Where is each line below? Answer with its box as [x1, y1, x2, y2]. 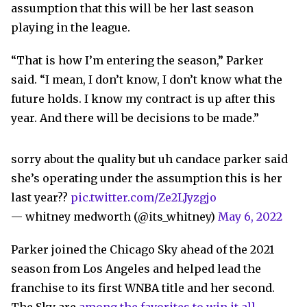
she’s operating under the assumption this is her [11, 171, 282, 186]
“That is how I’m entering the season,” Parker [11, 53, 264, 68]
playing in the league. [11, 21, 130, 35]
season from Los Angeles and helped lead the [11, 262, 261, 276]
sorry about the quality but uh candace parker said [11, 152, 288, 167]
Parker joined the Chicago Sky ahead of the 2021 [11, 243, 274, 257]
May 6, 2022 [218, 210, 282, 224]
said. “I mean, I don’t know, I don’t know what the [11, 73, 282, 87]
